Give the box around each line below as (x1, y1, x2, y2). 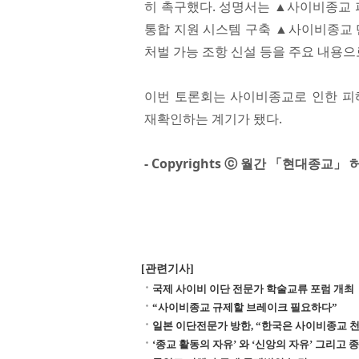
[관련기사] (141, 263, 194, 275)
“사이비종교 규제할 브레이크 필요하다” (152, 301, 337, 313)
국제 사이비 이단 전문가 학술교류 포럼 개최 (152, 283, 354, 295)
